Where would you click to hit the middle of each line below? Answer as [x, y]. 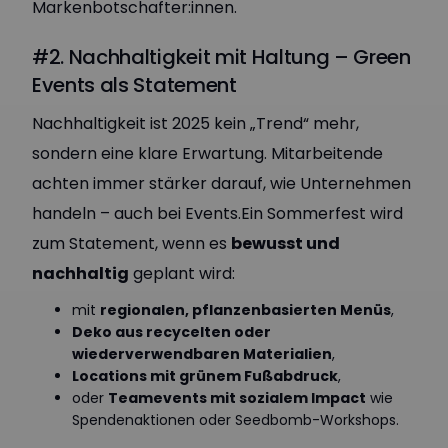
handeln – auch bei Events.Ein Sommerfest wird [217, 213]
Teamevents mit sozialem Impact [237, 398]
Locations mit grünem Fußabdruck [205, 376]
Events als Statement [134, 85]
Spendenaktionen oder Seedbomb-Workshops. [235, 420]
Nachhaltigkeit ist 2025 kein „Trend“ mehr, [195, 123]
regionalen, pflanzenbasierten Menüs [245, 310]
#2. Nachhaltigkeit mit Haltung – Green [221, 57]
